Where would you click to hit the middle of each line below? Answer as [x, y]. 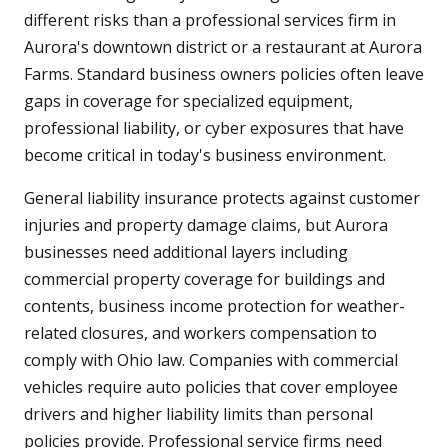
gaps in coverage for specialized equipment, [188, 100]
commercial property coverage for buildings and [204, 278]
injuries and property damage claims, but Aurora [206, 224]
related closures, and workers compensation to [200, 332]
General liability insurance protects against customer [222, 197]
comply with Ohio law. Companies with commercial [211, 359]
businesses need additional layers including [186, 251]
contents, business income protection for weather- [214, 305]
